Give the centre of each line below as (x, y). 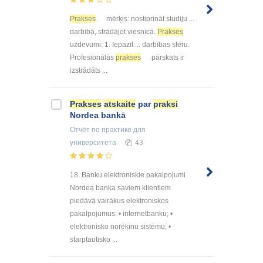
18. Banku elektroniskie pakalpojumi (128, 175)
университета (93, 143)
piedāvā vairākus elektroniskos (119, 201)
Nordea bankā (98, 115)
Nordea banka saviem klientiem (120, 188)
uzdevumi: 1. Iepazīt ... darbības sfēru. (130, 45)
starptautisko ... (94, 240)
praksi (166, 104)
